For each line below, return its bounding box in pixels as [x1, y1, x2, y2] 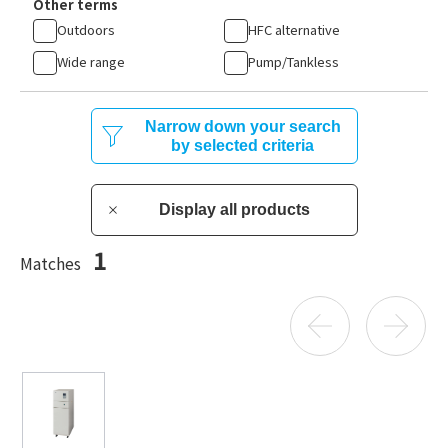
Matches [20, 251, 85, 275]
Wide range [57, 51, 125, 71]
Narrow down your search [144, 118, 341, 135]
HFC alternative [248, 19, 340, 39]
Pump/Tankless [248, 51, 339, 71]
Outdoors [57, 19, 115, 39]
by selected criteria [171, 137, 314, 154]
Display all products [158, 201, 310, 218]
